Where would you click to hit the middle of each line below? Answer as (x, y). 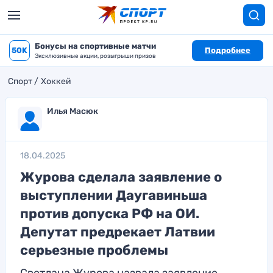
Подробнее (228, 50)
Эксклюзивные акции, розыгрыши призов (95, 56)
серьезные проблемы (94, 250)
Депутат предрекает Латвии (118, 232)
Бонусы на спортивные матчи (95, 46)
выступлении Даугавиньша (114, 195)
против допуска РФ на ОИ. (110, 214)
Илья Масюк (73, 111)
